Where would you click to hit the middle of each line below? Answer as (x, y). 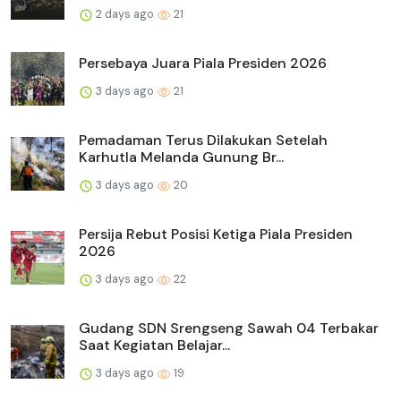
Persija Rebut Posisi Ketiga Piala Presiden (216, 234)
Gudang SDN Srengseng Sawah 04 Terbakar (229, 328)
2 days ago (125, 13)
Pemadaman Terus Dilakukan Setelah (203, 140)
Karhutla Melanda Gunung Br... (181, 157)
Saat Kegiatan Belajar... (154, 345)
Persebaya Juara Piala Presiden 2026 (203, 63)
